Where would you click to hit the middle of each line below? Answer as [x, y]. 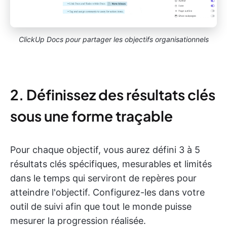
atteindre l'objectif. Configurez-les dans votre [107, 192]
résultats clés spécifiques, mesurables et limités [111, 164]
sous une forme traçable [91, 116]
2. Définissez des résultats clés [113, 94]
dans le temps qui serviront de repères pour [103, 178]
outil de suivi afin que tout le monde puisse [101, 206]
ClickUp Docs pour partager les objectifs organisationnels [113, 39]
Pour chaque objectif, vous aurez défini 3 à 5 [105, 150]
